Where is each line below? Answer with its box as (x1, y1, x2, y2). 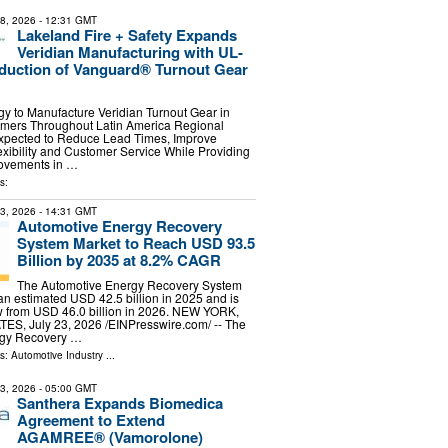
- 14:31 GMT (35, 203, 97, 218)
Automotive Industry (10, 348, 103, 363)
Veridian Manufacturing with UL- (16, 41, 243, 64)
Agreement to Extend (16, 409, 165, 432)
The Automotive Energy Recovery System (16, 276, 242, 294)
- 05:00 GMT (35, 381, 97, 396)
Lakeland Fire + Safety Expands (16, 24, 237, 47)
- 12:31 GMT (35, 13, 97, 28)
